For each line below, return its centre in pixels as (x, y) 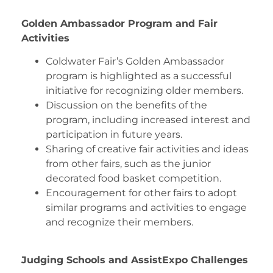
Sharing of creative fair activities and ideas (147, 149)
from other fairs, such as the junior (128, 164)
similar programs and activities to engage (146, 208)
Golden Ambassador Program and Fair (119, 23)
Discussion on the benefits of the (126, 105)
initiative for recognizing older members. (144, 91)
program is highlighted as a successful (139, 76)
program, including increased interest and (148, 120)
